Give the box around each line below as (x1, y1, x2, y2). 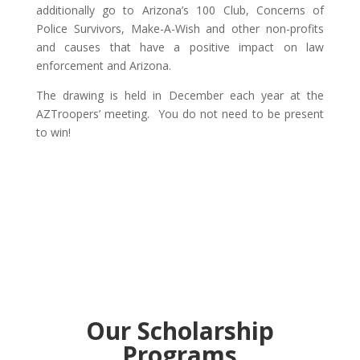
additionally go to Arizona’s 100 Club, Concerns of (35, 2, 325, 18)
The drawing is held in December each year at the (35, 87, 325, 103)
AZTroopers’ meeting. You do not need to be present (35, 105, 325, 121)
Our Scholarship (85, 313, 274, 347)
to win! (35, 124, 71, 140)
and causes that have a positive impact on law (35, 39, 325, 55)
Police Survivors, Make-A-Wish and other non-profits (35, 20, 325, 36)
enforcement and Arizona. (35, 57, 171, 73)
